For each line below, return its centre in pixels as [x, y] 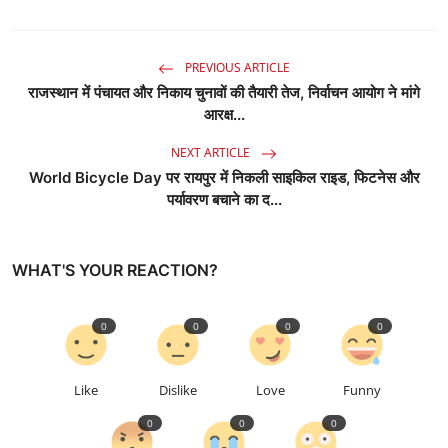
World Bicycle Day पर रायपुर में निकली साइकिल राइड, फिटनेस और [224, 178]
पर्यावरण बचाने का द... [224, 200]
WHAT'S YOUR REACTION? [115, 270]
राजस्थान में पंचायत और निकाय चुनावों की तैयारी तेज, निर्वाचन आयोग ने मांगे [224, 93]
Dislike [178, 390]
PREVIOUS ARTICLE [236, 68]
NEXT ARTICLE [212, 153]
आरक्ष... [224, 115]
